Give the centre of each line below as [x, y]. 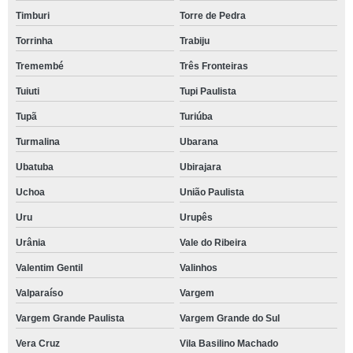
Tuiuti [28, 91]
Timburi [33, 15]
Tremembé [40, 66]
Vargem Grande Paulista [70, 318]
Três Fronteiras [214, 66]
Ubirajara [200, 167]
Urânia [31, 242]
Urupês [196, 217]
